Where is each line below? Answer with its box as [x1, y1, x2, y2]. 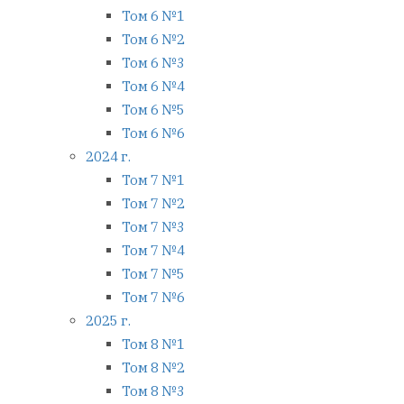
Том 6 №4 [122, 78, 185, 96]
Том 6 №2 [122, 31, 185, 49]
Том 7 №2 [122, 195, 185, 213]
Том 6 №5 [122, 101, 185, 119]
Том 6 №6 [122, 124, 185, 142]
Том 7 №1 [122, 171, 185, 189]
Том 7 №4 [122, 242, 185, 260]
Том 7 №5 [122, 265, 185, 283]
